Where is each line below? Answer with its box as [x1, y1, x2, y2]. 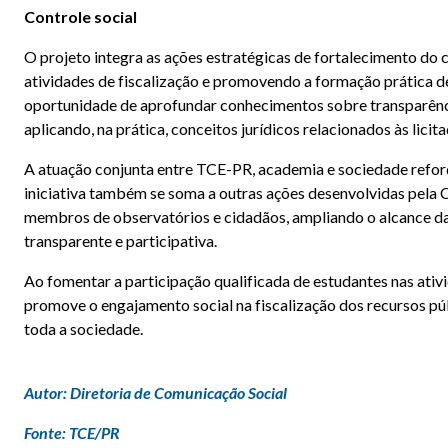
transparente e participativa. [24, 231, 217, 250]
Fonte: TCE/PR [24, 423, 120, 442]
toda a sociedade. [24, 319, 143, 338]
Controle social [24, 7, 137, 26]
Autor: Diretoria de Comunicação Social [24, 383, 287, 402]
